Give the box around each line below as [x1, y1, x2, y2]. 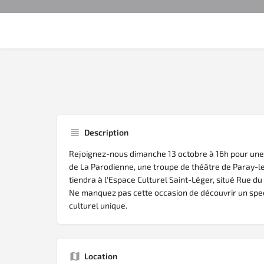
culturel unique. [69, 200, 127, 211]
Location [84, 251, 117, 262]
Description [84, 127, 128, 138]
